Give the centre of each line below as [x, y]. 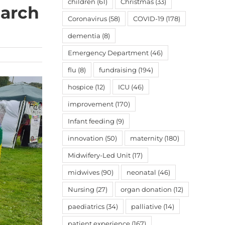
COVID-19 [149, 19]
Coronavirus [87, 19]
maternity [146, 138]
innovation [86, 138]
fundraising [118, 70]
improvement [91, 104]
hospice [81, 87]
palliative [146, 206]
